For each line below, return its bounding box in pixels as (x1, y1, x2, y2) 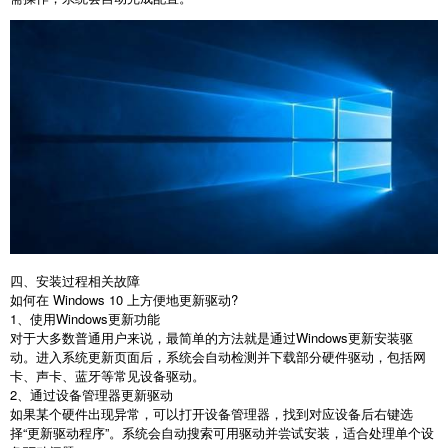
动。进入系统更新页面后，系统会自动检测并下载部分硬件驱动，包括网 (10, 346, 426, 366)
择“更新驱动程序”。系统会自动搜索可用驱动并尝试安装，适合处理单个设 (10, 422, 434, 442)
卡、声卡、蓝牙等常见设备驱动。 (10, 365, 205, 385)
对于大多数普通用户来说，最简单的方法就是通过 (10, 327, 296, 347)
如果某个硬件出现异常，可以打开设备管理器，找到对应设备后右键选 (10, 403, 413, 423)
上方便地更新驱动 (127, 289, 231, 309)
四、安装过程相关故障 (10, 270, 140, 290)
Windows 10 (49, 289, 127, 309)
